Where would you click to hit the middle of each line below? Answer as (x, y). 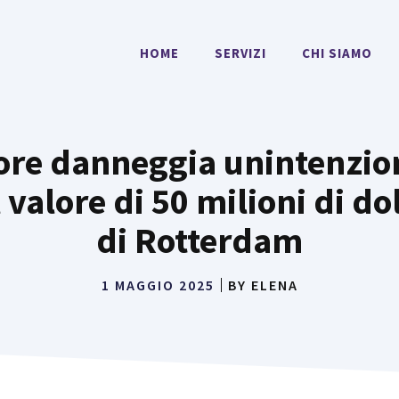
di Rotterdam (199, 240)
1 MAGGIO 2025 (158, 285)
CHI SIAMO (337, 53)
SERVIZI (240, 53)
